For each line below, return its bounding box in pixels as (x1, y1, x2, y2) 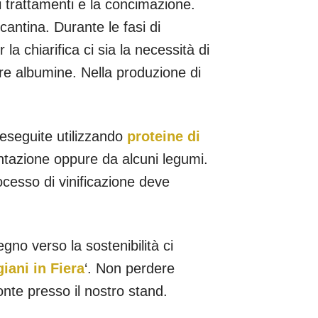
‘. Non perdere (84, 260, 175, 276)
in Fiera (28, 260, 84, 276)
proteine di (126, 128, 200, 144)
